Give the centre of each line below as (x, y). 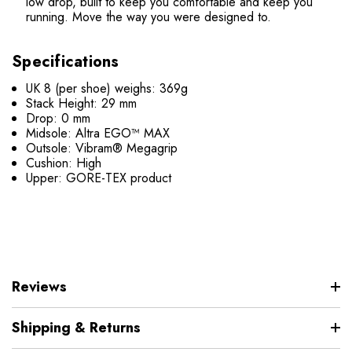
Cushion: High (64, 163)
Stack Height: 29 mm (82, 103)
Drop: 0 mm (59, 118)
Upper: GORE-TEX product (99, 178)
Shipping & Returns (76, 327)
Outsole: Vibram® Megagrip (102, 148)
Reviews (39, 286)
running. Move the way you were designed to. (149, 16)
